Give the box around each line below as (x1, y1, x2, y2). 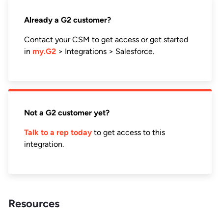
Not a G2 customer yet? (24, 108, 110, 117)
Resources (8, 196, 59, 210)
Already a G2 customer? (24, 15, 111, 25)
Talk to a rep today (24, 127, 92, 137)
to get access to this (92, 127, 165, 137)
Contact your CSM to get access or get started (24, 34, 188, 44)
